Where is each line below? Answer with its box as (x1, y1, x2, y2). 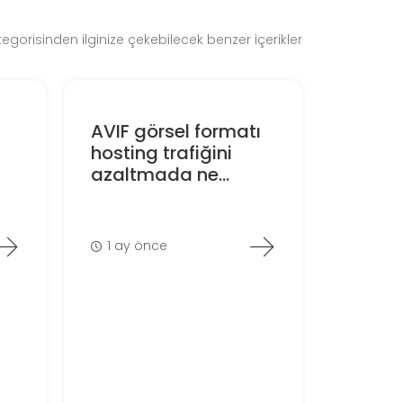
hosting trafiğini (90, 139, 232, 166)
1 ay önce (107, 237, 168, 255)
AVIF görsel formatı (90, 118, 261, 144)
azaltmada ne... (90, 161, 229, 187)
